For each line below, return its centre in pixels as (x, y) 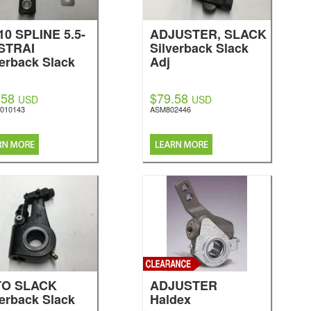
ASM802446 (170, 109)
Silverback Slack (199, 48)
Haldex (170, 299)
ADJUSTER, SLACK (208, 34)
